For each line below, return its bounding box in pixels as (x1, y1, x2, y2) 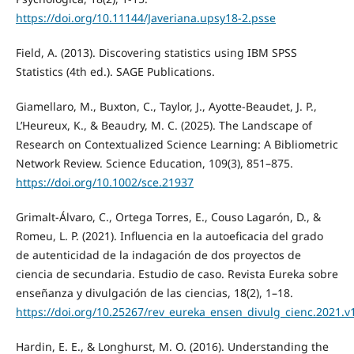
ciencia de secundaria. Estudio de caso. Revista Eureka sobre (15, 266, 338, 282)
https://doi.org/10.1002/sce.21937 (15, 175, 194, 190)
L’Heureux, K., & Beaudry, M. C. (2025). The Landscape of (15, 118, 312, 134)
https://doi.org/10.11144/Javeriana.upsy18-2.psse (15, 10, 276, 26)
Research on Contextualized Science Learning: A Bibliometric (15, 137, 338, 153)
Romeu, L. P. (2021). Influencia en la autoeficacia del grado (15, 228, 323, 244)
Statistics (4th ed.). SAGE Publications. (15, 64, 215, 80)
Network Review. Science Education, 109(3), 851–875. (15, 156, 293, 171)
